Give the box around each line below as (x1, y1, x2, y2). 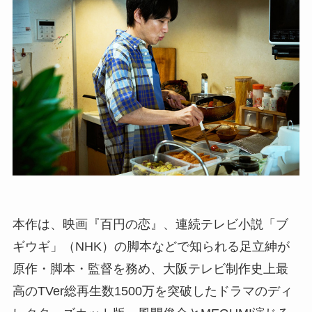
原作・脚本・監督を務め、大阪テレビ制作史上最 (12, 261, 288, 276)
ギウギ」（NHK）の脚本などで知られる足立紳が (12, 239, 290, 253)
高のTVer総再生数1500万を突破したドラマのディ (12, 283, 292, 298)
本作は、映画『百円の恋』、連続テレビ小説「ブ (12, 217, 288, 231)
